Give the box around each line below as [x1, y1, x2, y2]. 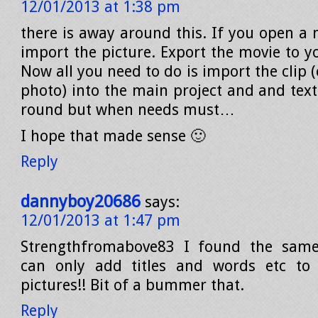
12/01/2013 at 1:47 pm [21, 212, 180, 229]
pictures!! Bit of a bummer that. [21, 276, 244, 294]
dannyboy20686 [21, 192, 141, 212]
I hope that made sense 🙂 [21, 127, 206, 145]
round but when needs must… [21, 101, 235, 119]
